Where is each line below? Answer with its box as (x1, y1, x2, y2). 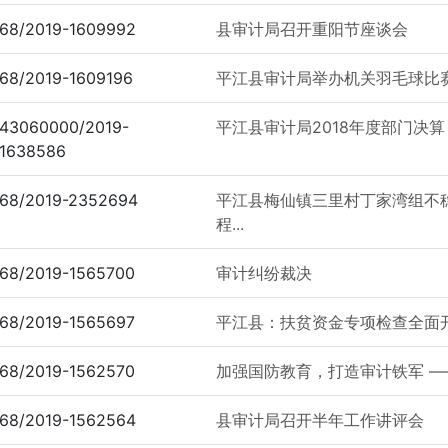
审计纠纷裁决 (215, 263, 312, 283)
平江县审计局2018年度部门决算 (215, 117, 445, 137)
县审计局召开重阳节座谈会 (215, 19, 408, 39)
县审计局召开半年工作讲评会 (215, 410, 424, 430)
